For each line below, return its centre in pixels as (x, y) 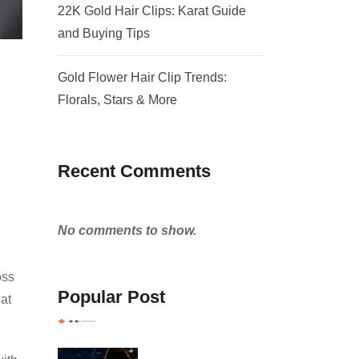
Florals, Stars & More (117, 99)
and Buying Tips (103, 33)
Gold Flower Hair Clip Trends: (142, 77)
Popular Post (111, 296)
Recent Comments (134, 171)
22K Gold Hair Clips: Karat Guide (151, 10)
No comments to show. (127, 230)
